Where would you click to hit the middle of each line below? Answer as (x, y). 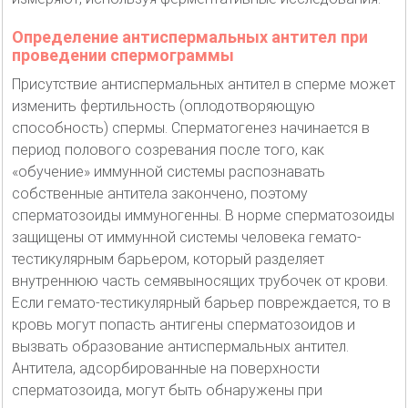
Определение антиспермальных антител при (190, 36)
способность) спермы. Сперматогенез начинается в (191, 127)
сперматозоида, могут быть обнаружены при (167, 390)
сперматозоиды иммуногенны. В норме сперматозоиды (203, 215)
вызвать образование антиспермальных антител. (180, 346)
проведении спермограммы (123, 55)
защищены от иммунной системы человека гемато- (187, 237)
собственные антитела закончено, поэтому (160, 193)
